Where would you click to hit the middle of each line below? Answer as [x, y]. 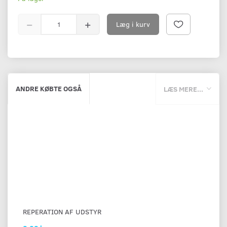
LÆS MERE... [183, 89]
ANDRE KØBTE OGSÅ [49, 88]
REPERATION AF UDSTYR [62, 212]
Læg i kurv [133, 24]
